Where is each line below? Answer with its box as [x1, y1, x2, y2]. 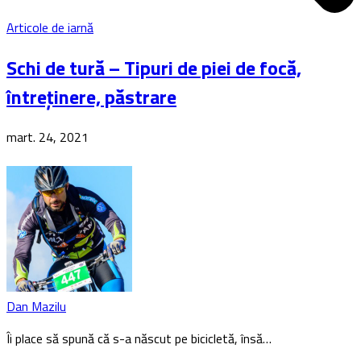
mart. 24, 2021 [6, 127, 89, 147]
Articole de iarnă [6, 18, 93, 37]
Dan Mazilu [6, 296, 66, 316]
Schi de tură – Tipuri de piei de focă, [6, 52, 301, 82]
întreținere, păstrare [6, 81, 176, 111]
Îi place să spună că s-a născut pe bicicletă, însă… [6, 328, 272, 348]
